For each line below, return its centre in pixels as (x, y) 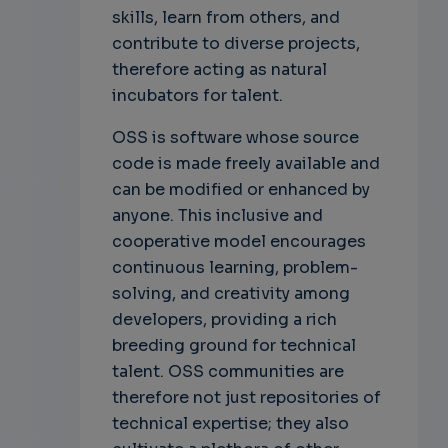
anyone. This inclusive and (217, 216)
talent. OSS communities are (227, 372)
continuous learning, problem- (234, 268)
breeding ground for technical (233, 346)
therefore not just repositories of (246, 398)
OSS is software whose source (235, 138)
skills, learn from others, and (225, 18)
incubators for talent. (197, 96)
